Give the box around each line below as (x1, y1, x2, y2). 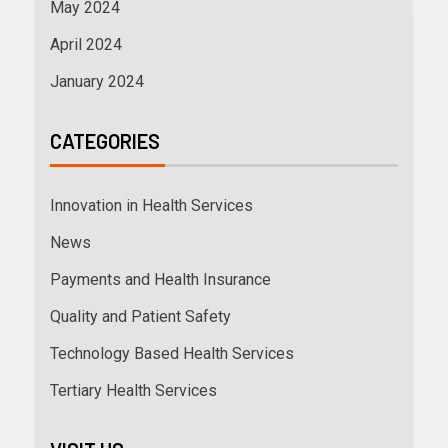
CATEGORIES (50, 129, 160, 154)
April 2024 (50, 35, 122, 55)
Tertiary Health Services (50, 381, 217, 401)
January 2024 (50, 72, 144, 92)
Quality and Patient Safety (50, 307, 231, 327)
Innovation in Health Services (50, 196, 253, 216)
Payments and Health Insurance (50, 270, 271, 290)
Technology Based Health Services (50, 344, 294, 364)
